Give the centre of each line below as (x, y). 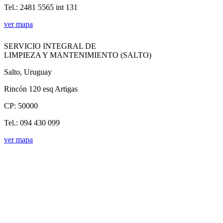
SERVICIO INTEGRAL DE (50, 46)
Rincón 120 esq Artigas (41, 89)
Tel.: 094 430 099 (32, 122)
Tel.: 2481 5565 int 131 (41, 7)
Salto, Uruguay (28, 72)
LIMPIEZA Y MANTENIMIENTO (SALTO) (78, 55)
